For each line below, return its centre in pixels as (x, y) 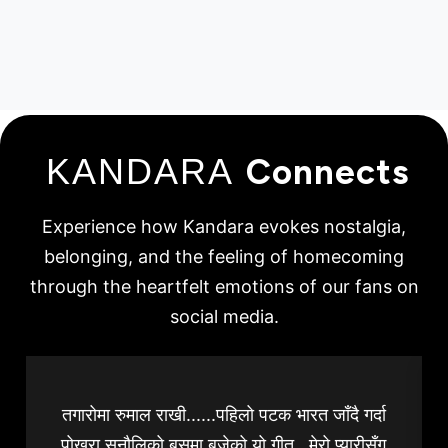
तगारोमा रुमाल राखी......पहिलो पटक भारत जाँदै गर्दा (223, 415)
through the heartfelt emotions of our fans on (224, 287)
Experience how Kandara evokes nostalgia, (224, 227)
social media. (224, 317)
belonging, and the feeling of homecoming (224, 257)
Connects (327, 172)
